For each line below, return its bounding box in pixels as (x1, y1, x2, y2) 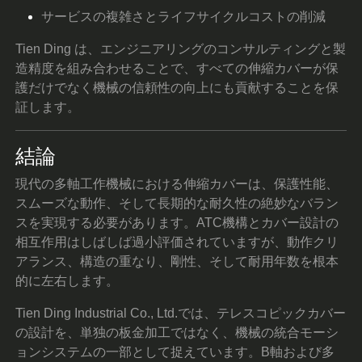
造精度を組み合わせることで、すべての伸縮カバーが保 (15, 61, 339, 75)
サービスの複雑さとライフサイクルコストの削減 (41, 9, 326, 23)
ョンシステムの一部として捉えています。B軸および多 (15, 344, 335, 359)
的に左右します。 (15, 273, 120, 288)
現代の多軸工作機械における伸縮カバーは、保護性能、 (15, 176, 339, 191)
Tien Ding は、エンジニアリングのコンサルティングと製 (15, 41, 347, 56)
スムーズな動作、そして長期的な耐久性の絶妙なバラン (15, 196, 339, 210)
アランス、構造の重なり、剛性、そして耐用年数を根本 (15, 254, 339, 268)
